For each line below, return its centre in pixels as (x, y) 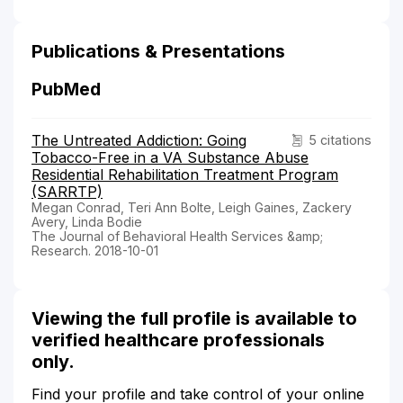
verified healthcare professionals (178, 340)
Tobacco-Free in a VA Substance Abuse (170, 157)
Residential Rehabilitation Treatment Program (185, 174)
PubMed (66, 89)
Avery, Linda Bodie (87, 221)
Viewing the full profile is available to (194, 318)
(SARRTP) (67, 191)
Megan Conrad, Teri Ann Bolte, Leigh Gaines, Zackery (192, 207)
